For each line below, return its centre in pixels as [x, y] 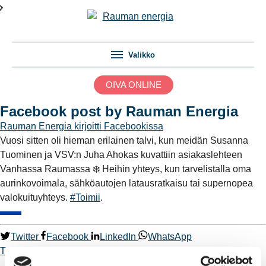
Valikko [142, 55]
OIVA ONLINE [133, 84]
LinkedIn [118, 236]
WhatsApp [170, 236]
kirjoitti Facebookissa [119, 126]
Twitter [25, 236]
